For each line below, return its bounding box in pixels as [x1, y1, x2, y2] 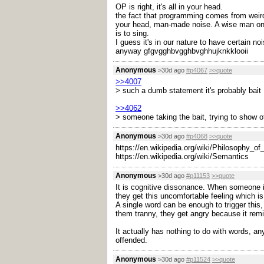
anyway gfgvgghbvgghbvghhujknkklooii [115, 47, 248, 55]
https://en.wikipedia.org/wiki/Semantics [115, 152, 249, 161]
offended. [115, 236, 147, 245]
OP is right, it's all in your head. [115, 2, 223, 11]
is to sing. [115, 29, 149, 38]
